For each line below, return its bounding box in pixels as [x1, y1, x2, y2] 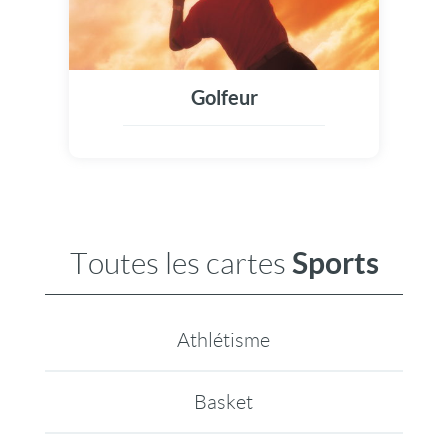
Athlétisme [177, 329, 271, 351]
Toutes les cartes [69, 247, 292, 280]
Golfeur [190, 86, 258, 109]
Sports [291, 246, 379, 280]
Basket [194, 391, 254, 413]
